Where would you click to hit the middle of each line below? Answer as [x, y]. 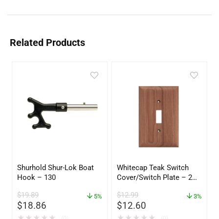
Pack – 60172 [139, 187]
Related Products [47, 43]
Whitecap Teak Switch [153, 167]
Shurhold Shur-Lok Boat [56, 167]
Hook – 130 [37, 177]
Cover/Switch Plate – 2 [155, 177]
